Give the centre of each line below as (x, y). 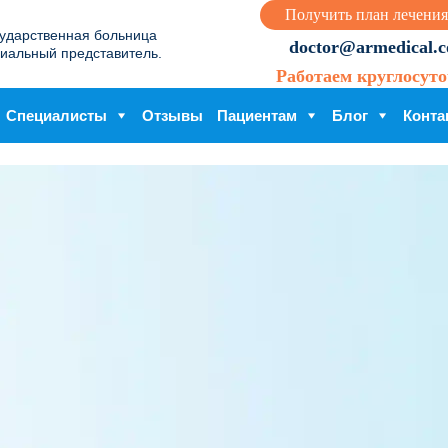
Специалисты (56, 115)
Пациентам (257, 115)
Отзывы (172, 115)
